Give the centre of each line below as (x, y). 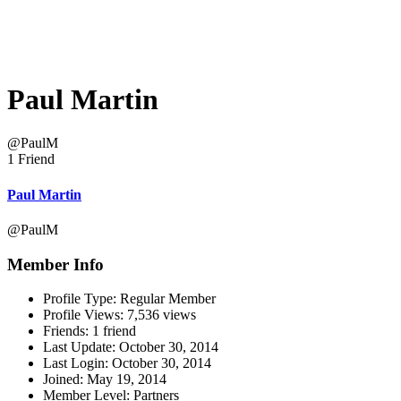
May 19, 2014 (127, 380)
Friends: (66, 331)
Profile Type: (80, 299)
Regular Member (166, 299)
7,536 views (160, 315)
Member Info (55, 264)
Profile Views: (83, 315)
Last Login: (76, 363)
